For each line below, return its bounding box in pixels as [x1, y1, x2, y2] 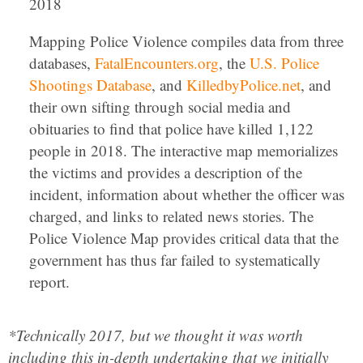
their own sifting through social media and [29, 96, 291, 117]
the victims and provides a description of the [29, 162, 302, 182]
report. [29, 271, 70, 292]
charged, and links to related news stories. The [29, 206, 314, 226]
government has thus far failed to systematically [29, 250, 321, 270]
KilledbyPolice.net [186, 75, 301, 95]
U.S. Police [250, 53, 319, 73]
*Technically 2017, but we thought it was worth [8, 325, 303, 345]
